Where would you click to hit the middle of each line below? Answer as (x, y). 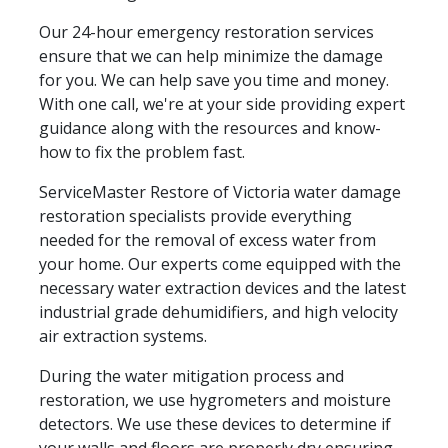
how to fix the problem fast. (142, 151)
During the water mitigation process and (191, 375)
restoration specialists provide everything (195, 215)
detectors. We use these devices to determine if (215, 423)
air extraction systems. (123, 335)
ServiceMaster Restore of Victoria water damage (220, 191)
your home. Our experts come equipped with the (220, 263)
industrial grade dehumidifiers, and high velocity (218, 311)
